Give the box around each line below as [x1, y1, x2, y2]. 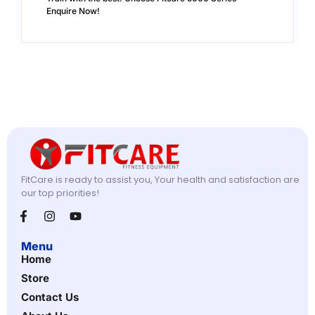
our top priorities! [21, 186, 99, 200]
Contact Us [21, 290, 79, 304]
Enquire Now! [46, 5, 100, 16]
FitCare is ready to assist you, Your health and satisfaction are [21, 173, 300, 187]
